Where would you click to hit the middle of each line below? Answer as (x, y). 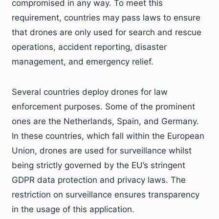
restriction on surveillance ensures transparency (106, 194)
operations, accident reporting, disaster (89, 47)
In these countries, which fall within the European (108, 136)
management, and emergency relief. (83, 61)
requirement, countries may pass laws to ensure (106, 17)
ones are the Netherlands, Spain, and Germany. (105, 121)
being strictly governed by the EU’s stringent (99, 165)
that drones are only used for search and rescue (107, 32)
